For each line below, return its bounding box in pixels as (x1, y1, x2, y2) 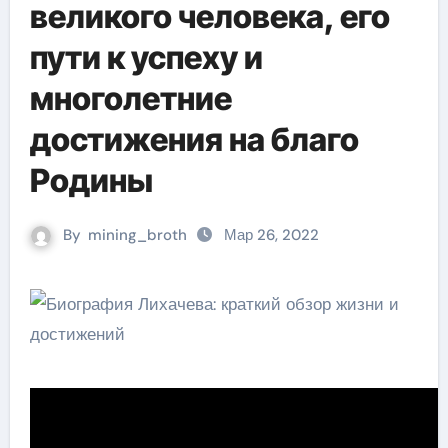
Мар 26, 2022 (224, 225, 319, 245)
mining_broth (88, 225, 187, 245)
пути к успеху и (29, 38, 263, 77)
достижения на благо (29, 120, 359, 159)
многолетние (29, 79, 232, 118)
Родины (29, 161, 153, 200)
